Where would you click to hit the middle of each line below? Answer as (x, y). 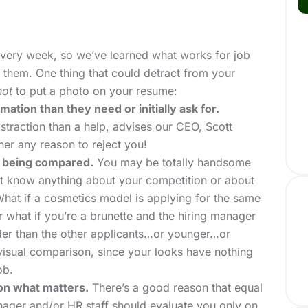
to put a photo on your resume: (95, 91)
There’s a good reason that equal (176, 288)
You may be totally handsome (172, 163)
